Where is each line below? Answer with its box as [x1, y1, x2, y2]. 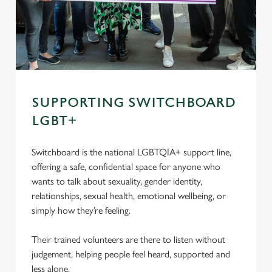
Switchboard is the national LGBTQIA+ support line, [32, 146, 231, 158]
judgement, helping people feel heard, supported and [32, 248, 230, 260]
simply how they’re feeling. [32, 205, 131, 216]
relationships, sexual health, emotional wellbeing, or [32, 190, 226, 202]
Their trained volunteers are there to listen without [32, 234, 225, 245]
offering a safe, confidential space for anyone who [32, 161, 220, 172]
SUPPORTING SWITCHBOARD [32, 95, 236, 110]
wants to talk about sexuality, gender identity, [32, 175, 202, 187]
